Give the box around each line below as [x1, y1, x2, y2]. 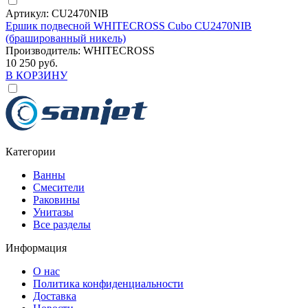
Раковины [33, 193, 80, 206]
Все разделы [33, 218, 91, 230]
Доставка [33, 289, 76, 302]
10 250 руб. [5, 56, 58, 69]
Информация [5, 241, 67, 254]
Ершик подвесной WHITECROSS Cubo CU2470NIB [5, 19, 252, 32]
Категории [5, 145, 56, 157]
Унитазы [33, 206, 74, 218]
